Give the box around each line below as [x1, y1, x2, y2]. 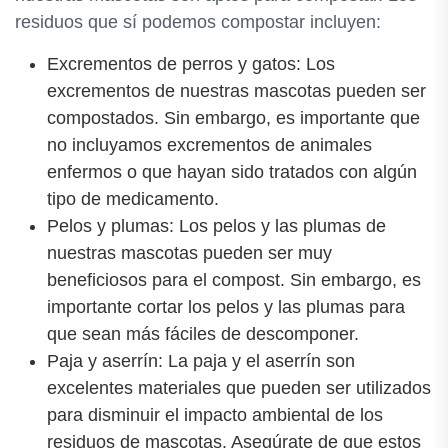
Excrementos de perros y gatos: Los [47, 53, 335, 74]
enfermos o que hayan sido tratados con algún [47, 161, 417, 182]
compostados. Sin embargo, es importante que [47, 107, 420, 128]
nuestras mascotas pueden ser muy [47, 242, 332, 263]
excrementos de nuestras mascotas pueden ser [47, 80, 426, 101]
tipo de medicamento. [47, 188, 219, 209]
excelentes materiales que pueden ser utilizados [47, 377, 431, 398]
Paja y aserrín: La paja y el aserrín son [47, 350, 355, 371]
